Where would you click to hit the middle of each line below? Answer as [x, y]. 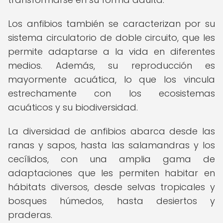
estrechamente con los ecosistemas [111, 93]
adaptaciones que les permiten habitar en [111, 173]
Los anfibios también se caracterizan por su [111, 24]
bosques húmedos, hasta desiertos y [111, 201]
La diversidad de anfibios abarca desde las [111, 131]
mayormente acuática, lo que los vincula [111, 79]
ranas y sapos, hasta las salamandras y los [111, 145]
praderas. [30, 215]
